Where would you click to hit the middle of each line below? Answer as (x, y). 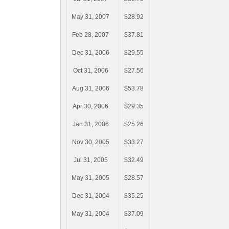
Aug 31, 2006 (90, 89)
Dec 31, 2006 (90, 53)
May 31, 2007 (90, 17)
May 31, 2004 (90, 214)
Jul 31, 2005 (90, 160)
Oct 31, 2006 (90, 71)
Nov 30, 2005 (90, 142)
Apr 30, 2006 (90, 107)
